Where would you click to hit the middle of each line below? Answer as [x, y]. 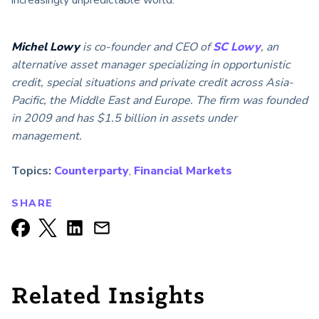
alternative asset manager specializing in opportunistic [151, 65]
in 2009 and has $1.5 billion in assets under [124, 119]
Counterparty [91, 171]
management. [47, 136]
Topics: [31, 171]
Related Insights [108, 297]
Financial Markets [183, 171]
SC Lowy [237, 47]
